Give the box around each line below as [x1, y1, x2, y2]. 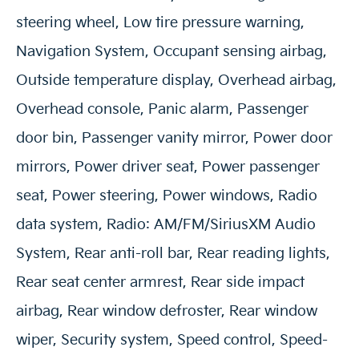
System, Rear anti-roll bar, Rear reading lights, [16, 245, 330, 263]
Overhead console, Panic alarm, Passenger [16, 101, 309, 119]
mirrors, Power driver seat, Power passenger [16, 159, 320, 176]
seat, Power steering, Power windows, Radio [16, 188, 317, 205]
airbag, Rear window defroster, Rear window [16, 303, 317, 321]
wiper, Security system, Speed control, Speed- [16, 332, 328, 349]
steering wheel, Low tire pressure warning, [16, 14, 305, 32]
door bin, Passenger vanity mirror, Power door [16, 130, 333, 147]
